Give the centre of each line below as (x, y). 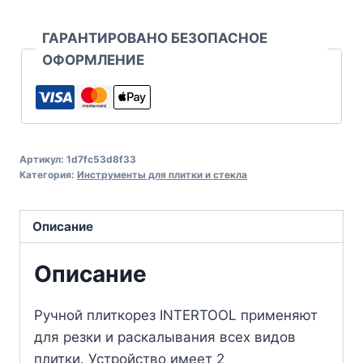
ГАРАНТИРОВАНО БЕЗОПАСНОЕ (155, 38)
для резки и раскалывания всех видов (165, 337)
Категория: (48, 174)
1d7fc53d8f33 (101, 159)
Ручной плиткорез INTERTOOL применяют (176, 316)
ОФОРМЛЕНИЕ (93, 60)
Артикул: (43, 159)
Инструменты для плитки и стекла (162, 174)
